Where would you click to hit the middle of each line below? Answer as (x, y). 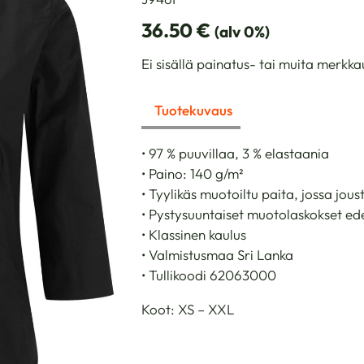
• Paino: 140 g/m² (192, 173)
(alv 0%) (242, 31)
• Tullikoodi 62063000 (208, 275)
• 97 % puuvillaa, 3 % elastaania (235, 153)
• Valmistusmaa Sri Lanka (217, 254)
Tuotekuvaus (193, 110)
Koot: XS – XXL (187, 309)
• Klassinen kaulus (193, 234)
